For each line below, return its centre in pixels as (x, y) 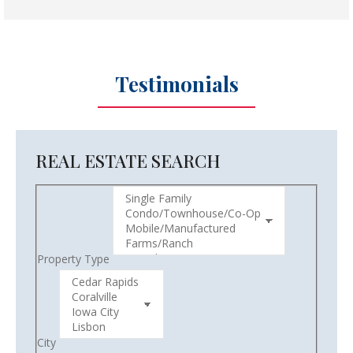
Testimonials (176, 84)
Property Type (73, 258)
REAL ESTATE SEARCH (128, 160)
